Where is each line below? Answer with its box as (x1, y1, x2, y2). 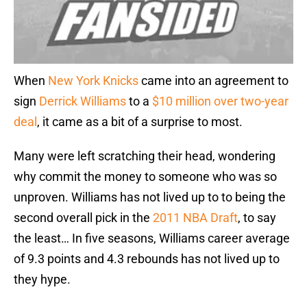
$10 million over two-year (152, 94, 288, 109)
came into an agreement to (138, 73, 288, 88)
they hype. (14, 272, 71, 287)
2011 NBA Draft (153, 210, 238, 225)
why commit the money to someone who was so (14, 169, 277, 184)
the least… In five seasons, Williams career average (14, 231, 290, 246)
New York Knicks (48, 73, 138, 88)
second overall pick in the (14, 210, 153, 225)
